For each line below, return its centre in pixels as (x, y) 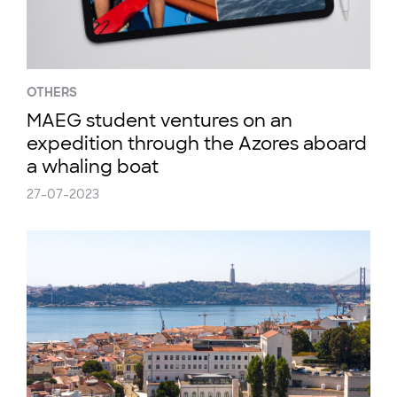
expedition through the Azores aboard (197, 144)
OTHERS (52, 92)
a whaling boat (93, 167)
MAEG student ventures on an (160, 121)
